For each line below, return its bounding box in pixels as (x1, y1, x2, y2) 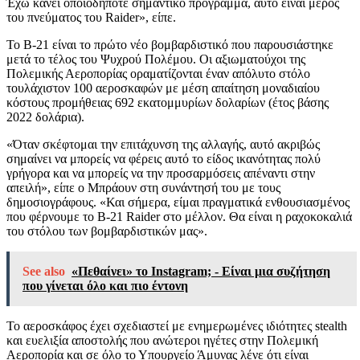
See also (22, 264, 65, 279)
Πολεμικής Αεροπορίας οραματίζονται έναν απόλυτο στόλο (6, 67, 310, 81)
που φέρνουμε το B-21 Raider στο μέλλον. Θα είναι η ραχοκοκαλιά (6, 210, 352, 224)
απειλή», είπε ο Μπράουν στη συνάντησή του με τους (6, 181, 280, 195)
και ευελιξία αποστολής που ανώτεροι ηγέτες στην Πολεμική (6, 333, 318, 348)
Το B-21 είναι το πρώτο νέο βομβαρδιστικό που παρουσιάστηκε (6, 38, 333, 52)
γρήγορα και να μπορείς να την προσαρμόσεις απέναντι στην (6, 166, 315, 181)
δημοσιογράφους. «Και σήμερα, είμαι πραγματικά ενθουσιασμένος (6, 195, 350, 210)
